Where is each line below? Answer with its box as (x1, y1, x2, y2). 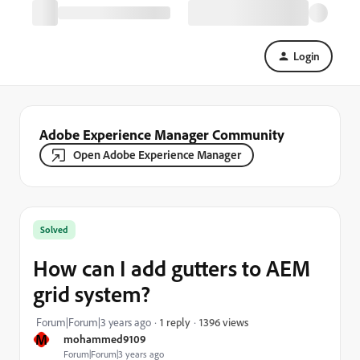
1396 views (199, 314, 248, 329)
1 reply (160, 315, 190, 329)
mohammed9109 (63, 332, 146, 346)
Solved (40, 223, 68, 235)
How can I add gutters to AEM (33, 254, 310, 282)
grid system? (33, 280, 150, 308)
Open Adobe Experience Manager (73, 147, 241, 162)
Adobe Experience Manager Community (39, 125, 284, 143)
